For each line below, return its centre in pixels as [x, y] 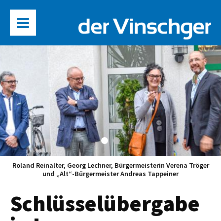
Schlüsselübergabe [105, 203]
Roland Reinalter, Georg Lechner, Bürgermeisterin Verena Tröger [110, 166]
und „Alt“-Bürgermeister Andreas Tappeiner [110, 174]
